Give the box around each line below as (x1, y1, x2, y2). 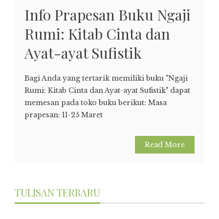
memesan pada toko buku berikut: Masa (24, 98, 167, 107)
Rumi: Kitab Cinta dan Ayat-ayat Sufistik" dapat (24, 86, 190, 95)
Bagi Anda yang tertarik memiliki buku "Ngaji (24, 73, 188, 83)
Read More (145, 140, 185, 149)
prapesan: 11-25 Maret (24, 110, 103, 119)
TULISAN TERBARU (15, 185, 100, 199)
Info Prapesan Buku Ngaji (24, 4, 191, 24)
